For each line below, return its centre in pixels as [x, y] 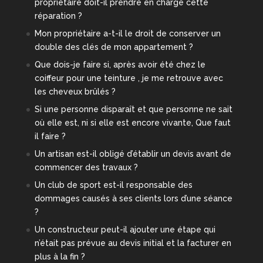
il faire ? [50, 136]
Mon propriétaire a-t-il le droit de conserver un [127, 33]
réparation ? [58, 16]
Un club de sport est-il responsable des [113, 185]
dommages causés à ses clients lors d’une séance [133, 198]
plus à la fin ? [60, 256]
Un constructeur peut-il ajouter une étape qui [125, 229]
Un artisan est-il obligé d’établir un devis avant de [133, 154]
